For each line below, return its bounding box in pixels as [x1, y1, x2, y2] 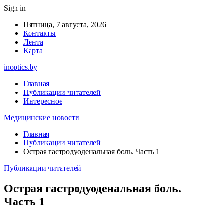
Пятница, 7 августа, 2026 [23, 20, 106, 29]
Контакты [23, 29, 56, 37]
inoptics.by [4, 63, 37, 71]
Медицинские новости [4, 113, 79, 122]
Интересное [23, 97, 62, 105]
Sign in [4, 4, 26, 12]
